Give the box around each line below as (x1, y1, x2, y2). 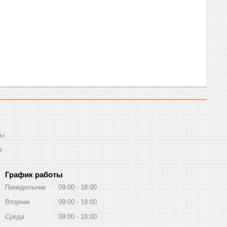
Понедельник (5, 183, 46, 191)
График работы (5, 170, 63, 179)
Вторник (5, 198, 30, 206)
